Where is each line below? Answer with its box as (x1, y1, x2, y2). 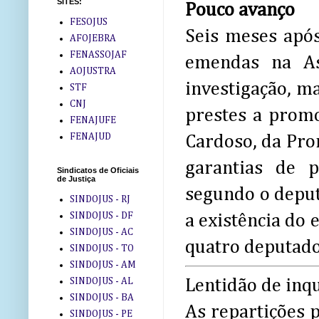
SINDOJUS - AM (69, 259, 136, 270)
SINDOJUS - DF (69, 210, 133, 221)
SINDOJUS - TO (69, 243, 134, 253)
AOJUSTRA (69, 66, 116, 76)
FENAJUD (69, 131, 111, 142)
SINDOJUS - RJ (69, 194, 130, 204)
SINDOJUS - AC (69, 226, 133, 237)
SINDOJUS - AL (69, 276, 133, 286)
